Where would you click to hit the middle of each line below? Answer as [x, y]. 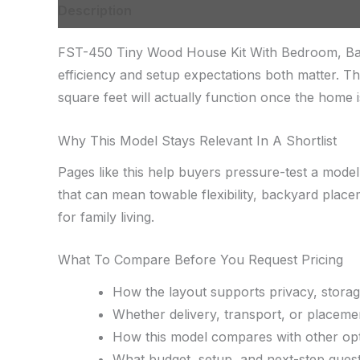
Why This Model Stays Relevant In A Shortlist [197, 140]
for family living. [106, 217]
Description [95, 10]
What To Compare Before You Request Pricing [200, 260]
